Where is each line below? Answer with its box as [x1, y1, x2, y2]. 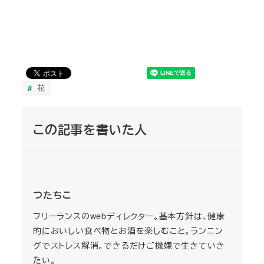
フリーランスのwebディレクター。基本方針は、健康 [32, 210, 225, 222]
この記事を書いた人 [32, 120, 148, 138]
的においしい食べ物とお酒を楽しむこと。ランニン [32, 225, 223, 237]
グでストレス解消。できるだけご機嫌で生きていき [32, 239, 225, 252]
